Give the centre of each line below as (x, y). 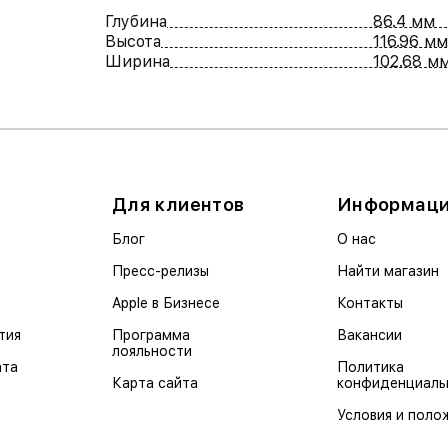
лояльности (152, 351)
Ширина (137, 62)
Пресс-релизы (160, 271)
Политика (370, 367)
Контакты (370, 303)
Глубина (135, 22)
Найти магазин (388, 271)
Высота (132, 42)
